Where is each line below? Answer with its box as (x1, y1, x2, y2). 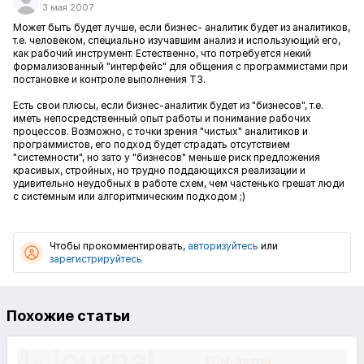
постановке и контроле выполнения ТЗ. (13, 73, 206, 85)
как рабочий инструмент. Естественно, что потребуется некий (13, 47, 311, 59)
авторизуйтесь (188, 240, 258, 252)
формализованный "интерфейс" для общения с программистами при (13, 60, 348, 72)
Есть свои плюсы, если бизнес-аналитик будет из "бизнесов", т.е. (13, 99, 323, 111)
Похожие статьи (6, 307, 130, 324)
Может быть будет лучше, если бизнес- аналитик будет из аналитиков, (13, 21, 350, 33)
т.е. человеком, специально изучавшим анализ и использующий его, (13, 34, 340, 46)
